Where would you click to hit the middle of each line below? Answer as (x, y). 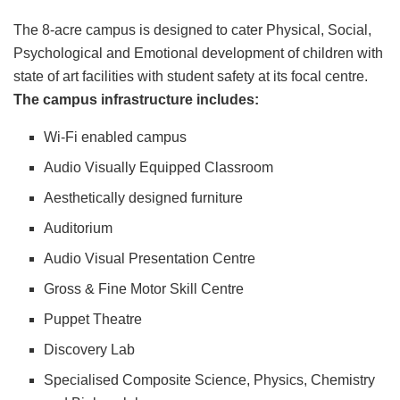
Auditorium (79, 229)
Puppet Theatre (93, 320)
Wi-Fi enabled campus (116, 137)
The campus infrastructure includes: (136, 100)
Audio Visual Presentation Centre (150, 259)
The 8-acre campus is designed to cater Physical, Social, (192, 30)
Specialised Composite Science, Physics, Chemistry (210, 380)
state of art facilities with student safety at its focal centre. (191, 77)
